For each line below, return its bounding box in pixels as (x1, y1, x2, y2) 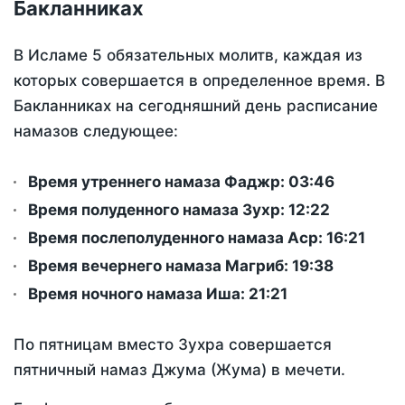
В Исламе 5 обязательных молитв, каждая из (14, 46, 363, 65)
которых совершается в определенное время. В (14, 71, 385, 90)
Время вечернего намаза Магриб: (28, 257, 292, 276)
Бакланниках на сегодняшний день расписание (14, 97, 378, 116)
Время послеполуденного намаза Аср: (28, 229, 326, 248)
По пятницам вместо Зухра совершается (14, 335, 332, 354)
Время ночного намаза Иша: (28, 285, 249, 304)
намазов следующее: (14, 122, 178, 141)
